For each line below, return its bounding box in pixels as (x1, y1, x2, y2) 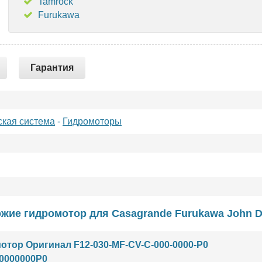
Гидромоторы (63, 116, 122, 126)
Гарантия (30, 63, 74, 73)
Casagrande (111, 208, 172, 219)
